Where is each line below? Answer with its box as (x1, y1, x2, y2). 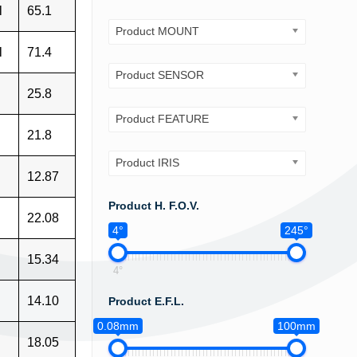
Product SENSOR (115, 69, 204, 81)
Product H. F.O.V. (108, 199, 199, 212)
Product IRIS (115, 156, 179, 169)
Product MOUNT (115, 25, 199, 37)
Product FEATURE (115, 112, 209, 125)
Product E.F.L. (108, 295, 184, 308)
